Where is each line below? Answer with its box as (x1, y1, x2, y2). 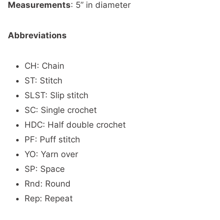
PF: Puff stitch (25, 135, 80, 144)
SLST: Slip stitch (25, 90, 88, 100)
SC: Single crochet (25, 105, 97, 115)
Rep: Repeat (25, 193, 73, 203)
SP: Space (25, 164, 65, 174)
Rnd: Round (25, 179, 71, 189)
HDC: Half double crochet (25, 120, 126, 130)
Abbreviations (8, 30, 67, 40)
